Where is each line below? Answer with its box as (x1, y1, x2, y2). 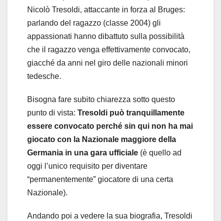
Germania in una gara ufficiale (27, 148, 138, 157)
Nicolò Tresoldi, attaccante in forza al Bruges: (27, 5, 185, 14)
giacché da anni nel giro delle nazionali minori (27, 58, 188, 67)
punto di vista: (27, 108, 77, 117)
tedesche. (27, 72, 61, 80)
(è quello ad (138, 148, 182, 157)
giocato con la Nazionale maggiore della (27, 135, 176, 144)
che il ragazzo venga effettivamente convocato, (27, 45, 190, 54)
